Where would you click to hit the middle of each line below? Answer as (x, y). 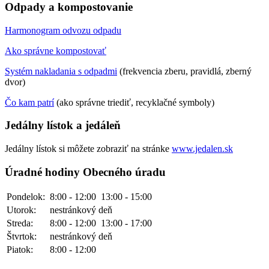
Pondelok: (27, 197)
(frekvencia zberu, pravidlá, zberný (184, 71)
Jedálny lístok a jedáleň (63, 125)
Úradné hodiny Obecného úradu (85, 172)
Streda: (20, 223)
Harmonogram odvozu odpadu (63, 30)
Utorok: (23, 210)
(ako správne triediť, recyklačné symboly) (134, 102)
